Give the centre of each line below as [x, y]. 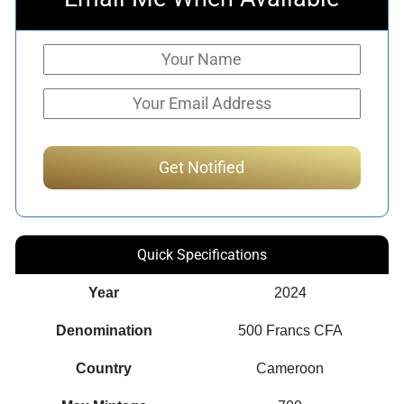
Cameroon [290, 368]
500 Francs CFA [290, 330]
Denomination [104, 330]
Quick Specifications [202, 254]
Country [104, 368]
